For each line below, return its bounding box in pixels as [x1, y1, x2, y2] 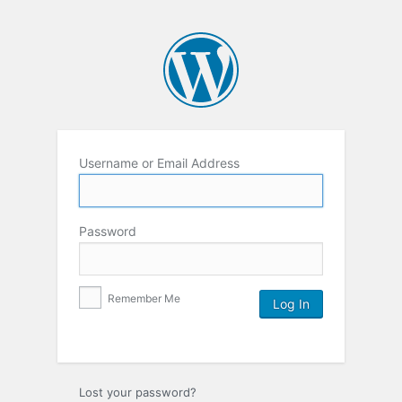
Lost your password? [79, 384, 197, 399]
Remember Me [105, 291, 180, 305]
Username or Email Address [79, 154, 240, 170]
